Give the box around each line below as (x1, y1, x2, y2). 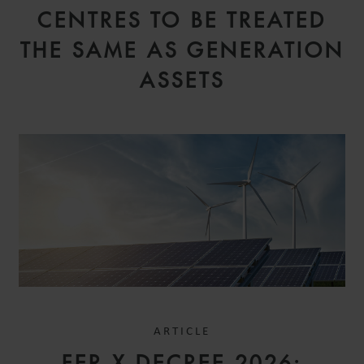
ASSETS (139, 67, 225, 94)
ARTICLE (154, 325, 210, 338)
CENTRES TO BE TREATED (37, 7, 327, 34)
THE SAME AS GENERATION (19, 37, 344, 64)
